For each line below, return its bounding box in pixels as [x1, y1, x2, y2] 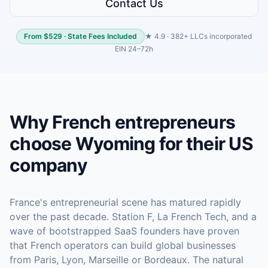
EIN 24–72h [115, 44, 153, 53]
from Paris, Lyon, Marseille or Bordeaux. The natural [10, 254, 243, 266]
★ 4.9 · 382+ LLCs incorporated [145, 32, 252, 41]
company [10, 154, 87, 176]
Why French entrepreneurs [10, 111, 235, 133]
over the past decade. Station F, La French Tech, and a [10, 211, 257, 223]
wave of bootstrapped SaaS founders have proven [10, 225, 239, 237]
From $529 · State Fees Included [24, 32, 137, 41]
